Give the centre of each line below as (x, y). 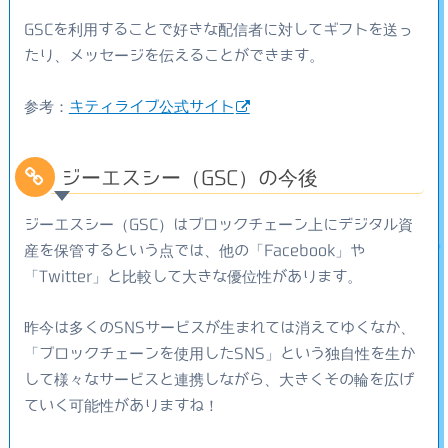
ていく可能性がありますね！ (121, 404)
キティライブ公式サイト (151, 105)
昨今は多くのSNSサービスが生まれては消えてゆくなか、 (219, 326)
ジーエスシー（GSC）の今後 (189, 176)
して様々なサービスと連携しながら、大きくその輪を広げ (218, 378)
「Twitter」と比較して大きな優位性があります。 (192, 275)
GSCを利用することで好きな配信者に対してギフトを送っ (218, 29)
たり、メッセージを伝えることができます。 (173, 55)
